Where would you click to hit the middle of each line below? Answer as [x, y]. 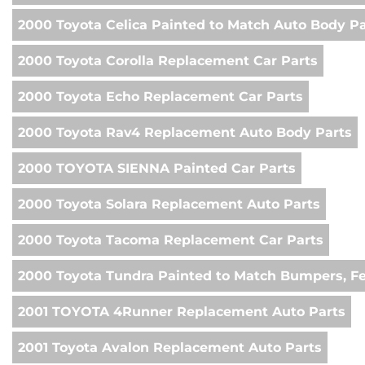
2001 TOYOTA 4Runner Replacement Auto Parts [182, 312]
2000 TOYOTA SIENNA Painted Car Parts [157, 169]
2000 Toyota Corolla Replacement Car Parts [168, 61]
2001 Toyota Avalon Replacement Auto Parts [170, 348]
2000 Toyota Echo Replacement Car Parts [161, 97]
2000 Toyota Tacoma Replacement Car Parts [171, 240]
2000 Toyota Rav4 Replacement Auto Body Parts [185, 133]
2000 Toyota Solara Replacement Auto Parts [169, 204]
